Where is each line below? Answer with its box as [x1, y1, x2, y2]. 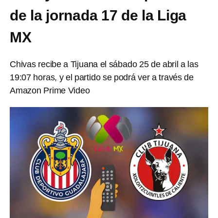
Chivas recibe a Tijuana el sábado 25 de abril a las [10, 59, 199, 69]
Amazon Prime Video [10, 86, 90, 95]
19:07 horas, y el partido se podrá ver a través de [10, 73, 194, 82]
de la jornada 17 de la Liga [10, 7, 187, 23]
